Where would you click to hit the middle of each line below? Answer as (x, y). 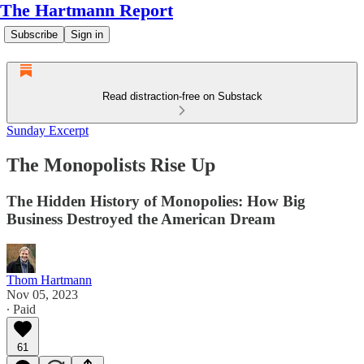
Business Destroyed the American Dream (141, 219)
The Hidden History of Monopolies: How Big (156, 201)
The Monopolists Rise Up (111, 165)
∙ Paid (21, 309)
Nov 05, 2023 (42, 294)
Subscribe (34, 35)
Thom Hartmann (49, 279)
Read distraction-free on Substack (182, 96)
